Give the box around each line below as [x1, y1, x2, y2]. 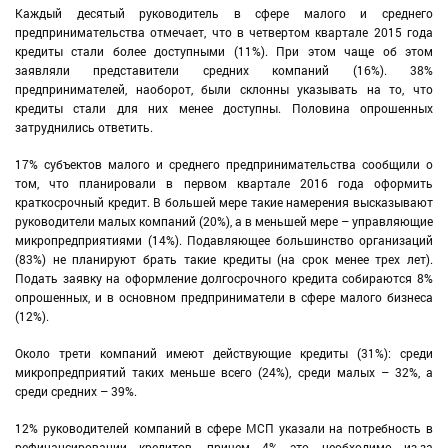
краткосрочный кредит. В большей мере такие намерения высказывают [15, 194, 433, 211]
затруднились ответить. [15, 119, 153, 136]
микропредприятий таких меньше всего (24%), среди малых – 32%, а [15, 364, 433, 381]
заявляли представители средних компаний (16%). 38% [15, 62, 433, 79]
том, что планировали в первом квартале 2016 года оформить [15, 175, 433, 192]
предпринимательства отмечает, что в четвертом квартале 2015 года [15, 24, 433, 41]
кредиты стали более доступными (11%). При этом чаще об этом [15, 43, 433, 60]
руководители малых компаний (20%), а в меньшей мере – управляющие [15, 213, 433, 230]
